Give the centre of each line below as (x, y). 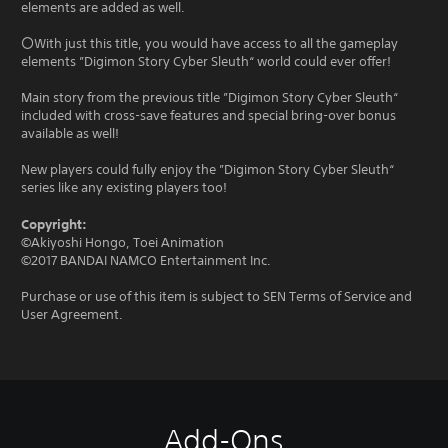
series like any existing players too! (124, 187)
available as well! (70, 133)
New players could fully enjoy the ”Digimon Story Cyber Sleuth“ (207, 169)
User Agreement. (72, 314)
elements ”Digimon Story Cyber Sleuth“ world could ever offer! (206, 61)
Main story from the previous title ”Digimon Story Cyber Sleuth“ (209, 97)
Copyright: (54, 224)
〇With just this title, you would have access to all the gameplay (209, 43)
